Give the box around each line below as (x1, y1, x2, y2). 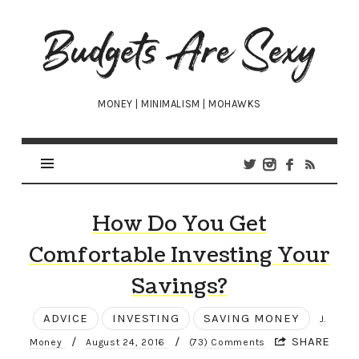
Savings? (131, 272, 228, 302)
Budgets (39, 24, 122, 43)
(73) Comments (188, 337, 266, 349)
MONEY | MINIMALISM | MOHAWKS (98, 98, 261, 111)
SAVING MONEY (203, 311, 300, 326)
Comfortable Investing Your (28, 240, 330, 271)
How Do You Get (91, 209, 267, 240)
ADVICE (42, 311, 88, 326)
